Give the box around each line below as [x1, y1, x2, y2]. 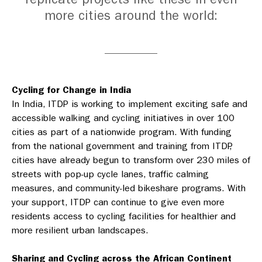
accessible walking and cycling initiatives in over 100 [12, 112, 235, 123]
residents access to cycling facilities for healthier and [12, 211, 236, 222]
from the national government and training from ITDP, [12, 140, 232, 151]
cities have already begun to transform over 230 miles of [12, 154, 250, 166]
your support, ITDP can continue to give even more [12, 196, 225, 208]
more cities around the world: [44, 8, 218, 23]
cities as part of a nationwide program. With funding [12, 126, 232, 137]
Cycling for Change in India [12, 84, 131, 95]
